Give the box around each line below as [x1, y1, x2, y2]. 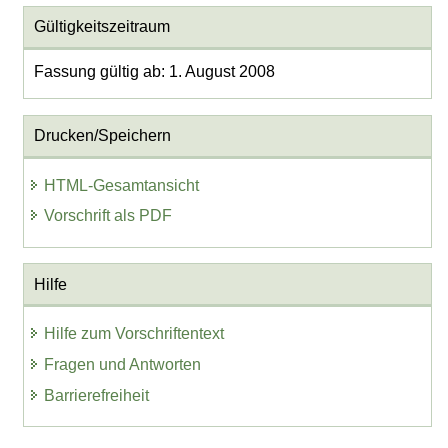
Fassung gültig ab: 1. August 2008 [33, 63, 275, 81]
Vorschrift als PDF [44, 207, 173, 225]
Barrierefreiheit [44, 386, 150, 404]
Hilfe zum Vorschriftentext [44, 325, 225, 343]
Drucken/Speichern [33, 127, 171, 145]
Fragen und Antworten [44, 355, 202, 373]
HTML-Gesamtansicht [44, 176, 200, 194]
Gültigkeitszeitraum [33, 18, 170, 36]
